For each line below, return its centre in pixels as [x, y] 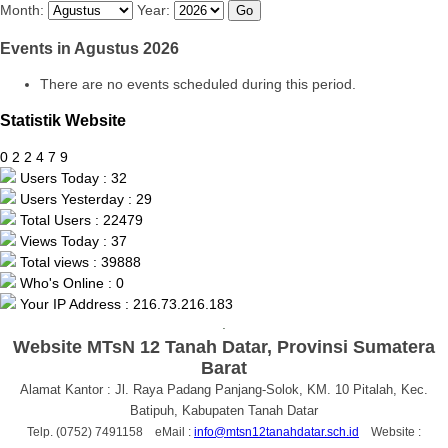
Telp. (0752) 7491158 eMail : [110, 431]
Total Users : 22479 [79, 219]
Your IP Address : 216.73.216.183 [124, 303]
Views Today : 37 [71, 240]
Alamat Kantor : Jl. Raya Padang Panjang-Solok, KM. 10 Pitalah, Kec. [224, 389]
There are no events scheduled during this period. [198, 84]
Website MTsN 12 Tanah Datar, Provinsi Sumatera [224, 346]
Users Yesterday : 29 [84, 198]
